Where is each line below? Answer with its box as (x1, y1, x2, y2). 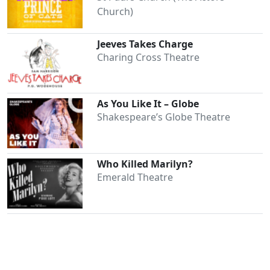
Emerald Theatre (97, 171, 174, 184)
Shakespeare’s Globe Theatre (97, 110, 231, 124)
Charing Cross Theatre (97, 50, 200, 64)
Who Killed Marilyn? (97, 157, 193, 171)
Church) (97, 4, 134, 18)
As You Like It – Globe (97, 97, 199, 111)
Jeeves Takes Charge (97, 37, 193, 51)
